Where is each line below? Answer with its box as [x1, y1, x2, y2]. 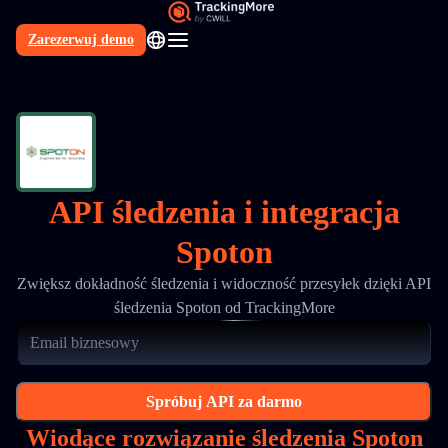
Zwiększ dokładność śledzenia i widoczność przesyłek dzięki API [17, 275, 431, 292]
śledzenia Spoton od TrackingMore [113, 299, 335, 316]
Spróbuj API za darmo [146, 393, 302, 410]
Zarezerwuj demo [28, 32, 134, 47]
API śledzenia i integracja [48, 194, 400, 230]
